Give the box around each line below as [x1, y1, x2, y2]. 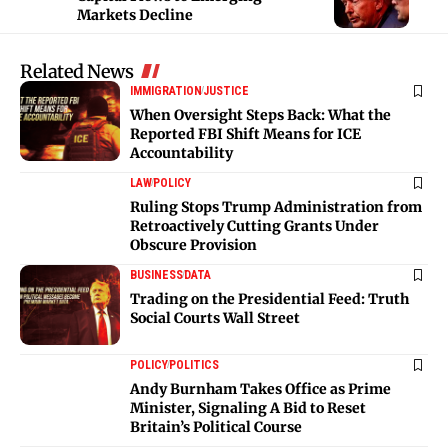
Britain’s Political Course [130, 417, 302, 436]
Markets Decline [76, 5, 193, 24]
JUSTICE [203, 83, 249, 98]
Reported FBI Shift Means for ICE [130, 124, 361, 143]
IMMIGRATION [130, 83, 202, 98]
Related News [20, 59, 133, 83]
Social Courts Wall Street [130, 308, 300, 327]
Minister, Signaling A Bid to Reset [130, 398, 366, 417]
